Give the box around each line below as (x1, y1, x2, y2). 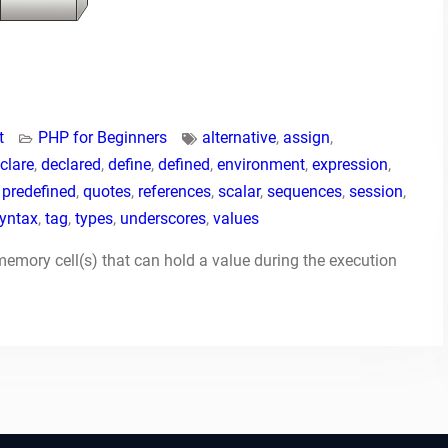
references (138, 182, 211, 201)
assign (283, 128, 330, 147)
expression (312, 155, 388, 174)
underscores (120, 209, 206, 228)
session (349, 182, 403, 201)
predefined (2, 182, 76, 201)
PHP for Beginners (38, 128, 167, 147)
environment (217, 155, 305, 174)
